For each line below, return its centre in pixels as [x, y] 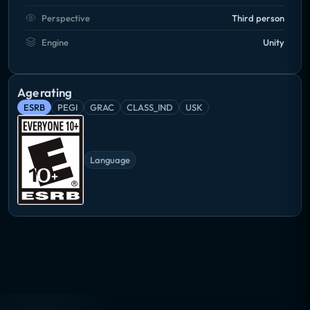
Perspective [66, 18]
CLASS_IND [150, 107]
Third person [258, 18]
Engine [55, 42]
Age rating [45, 92]
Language [110, 159]
